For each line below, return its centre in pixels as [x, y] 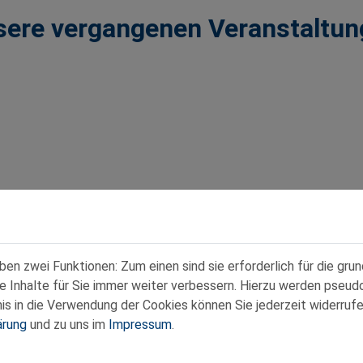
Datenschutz [159, 348]
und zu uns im [68, 325]
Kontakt [96, 348]
